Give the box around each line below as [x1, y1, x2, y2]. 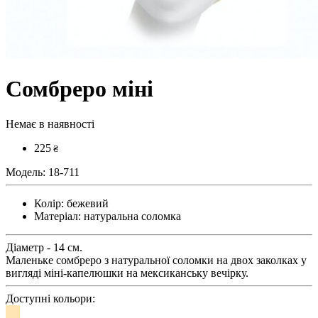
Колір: [34, 197, 64, 209]
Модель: [6, 165, 45, 178]
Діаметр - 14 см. [6, 241, 82, 253]
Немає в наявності [6, 117, 94, 130]
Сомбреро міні [6, 76, 153, 102]
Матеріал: [34, 209, 81, 222]
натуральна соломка [81, 209, 181, 222]
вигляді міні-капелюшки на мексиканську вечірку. [6, 266, 248, 279]
